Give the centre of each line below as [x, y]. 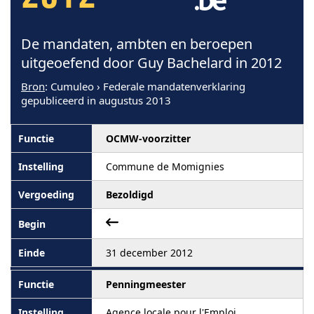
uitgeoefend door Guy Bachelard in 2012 [151, 63]
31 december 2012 [149, 253]
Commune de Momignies [165, 166]
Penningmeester [146, 284]
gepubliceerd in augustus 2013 [96, 100]
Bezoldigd [130, 194]
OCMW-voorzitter [148, 138]
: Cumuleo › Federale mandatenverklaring [145, 86]
